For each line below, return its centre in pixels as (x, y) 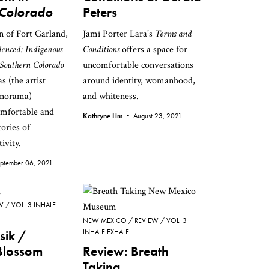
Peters (100, 12)
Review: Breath (126, 251)
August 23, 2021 (158, 116)
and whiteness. (111, 96)
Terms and (173, 34)
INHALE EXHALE (106, 232)
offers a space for (153, 50)
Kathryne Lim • (108, 116)
